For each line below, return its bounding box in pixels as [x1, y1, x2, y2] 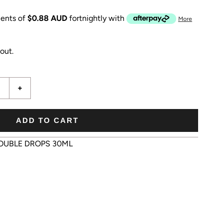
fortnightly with [69, 13, 126, 23]
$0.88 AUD [27, 13, 67, 23]
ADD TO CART [16, 115, 79, 124]
